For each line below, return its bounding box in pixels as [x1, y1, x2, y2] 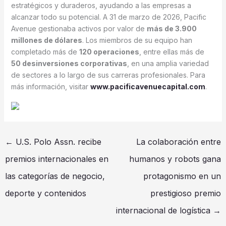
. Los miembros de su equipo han [82, 35, 192, 44]
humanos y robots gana [129, 153, 221, 164]
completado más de [11, 47, 79, 56]
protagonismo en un [143, 171, 221, 181]
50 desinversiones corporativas [11, 59, 127, 68]
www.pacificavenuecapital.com [90, 82, 205, 91]
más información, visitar [11, 82, 90, 91]
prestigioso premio [150, 188, 221, 198]
